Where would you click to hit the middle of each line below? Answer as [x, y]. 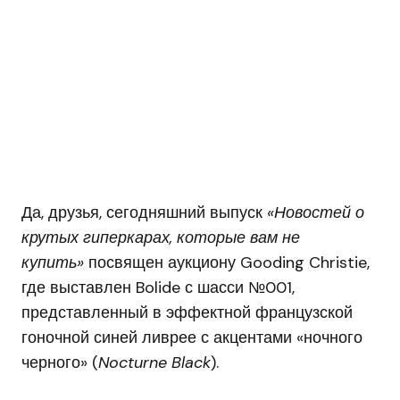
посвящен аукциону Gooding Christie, [227, 263]
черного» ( [60, 363]
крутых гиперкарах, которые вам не [161, 238]
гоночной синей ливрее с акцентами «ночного [192, 338]
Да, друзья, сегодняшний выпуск [144, 213]
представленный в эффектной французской [187, 313]
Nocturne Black [154, 363]
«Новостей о [316, 213]
